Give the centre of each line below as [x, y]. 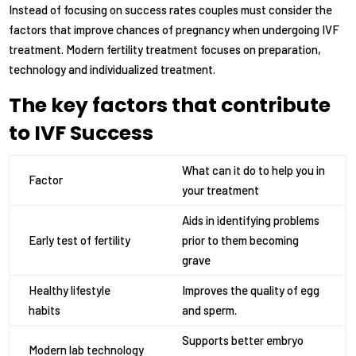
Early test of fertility [80, 240]
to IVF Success [81, 133]
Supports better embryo [243, 341]
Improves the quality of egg [251, 290]
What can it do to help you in [254, 170]
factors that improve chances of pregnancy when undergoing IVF [174, 30]
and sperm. [210, 310]
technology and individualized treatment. [112, 70]
